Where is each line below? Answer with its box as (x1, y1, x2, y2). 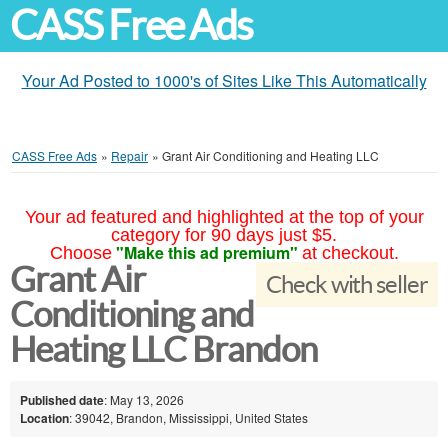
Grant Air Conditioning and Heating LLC (162, 147, 379, 164)
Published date (20, 390, 104, 409)
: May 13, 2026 (104, 390, 184, 408)
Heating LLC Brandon (10, 330, 317, 369)
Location (20, 408, 69, 427)
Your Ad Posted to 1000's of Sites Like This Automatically (21, 69, 427, 92)
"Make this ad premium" (115, 241, 298, 264)
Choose (49, 243, 112, 263)
